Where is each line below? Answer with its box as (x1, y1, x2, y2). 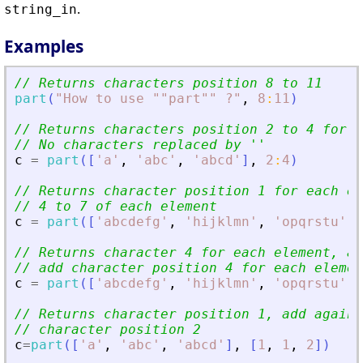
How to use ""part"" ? (63, 91, 233, 107)
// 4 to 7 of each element (15, 199, 217, 215)
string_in (4, 2, 77, 18)
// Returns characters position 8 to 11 (15, 75, 322, 92)
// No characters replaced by (15, 137, 250, 153)
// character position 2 (15, 322, 201, 338)
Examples (4, 35, 83, 58)
